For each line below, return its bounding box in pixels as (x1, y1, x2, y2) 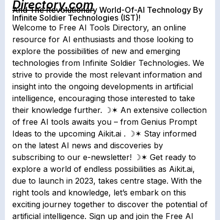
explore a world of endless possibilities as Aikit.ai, (12, 164, 195, 174)
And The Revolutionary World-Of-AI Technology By (12, 4, 203, 15)
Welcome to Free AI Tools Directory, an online (12, 22, 186, 32)
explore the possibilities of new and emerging (12, 46, 180, 56)
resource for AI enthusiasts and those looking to (12, 34, 193, 44)
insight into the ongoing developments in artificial (12, 81, 193, 91)
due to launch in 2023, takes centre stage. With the (12, 175, 202, 186)
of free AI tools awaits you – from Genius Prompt (12, 116, 197, 127)
